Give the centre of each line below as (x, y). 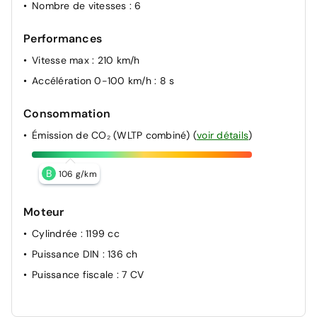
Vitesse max (62, 60)
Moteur (44, 212)
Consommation (67, 114)
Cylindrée (56, 234)
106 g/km (77, 174)
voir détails (223, 135)
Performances (63, 39)
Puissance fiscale (74, 275)
